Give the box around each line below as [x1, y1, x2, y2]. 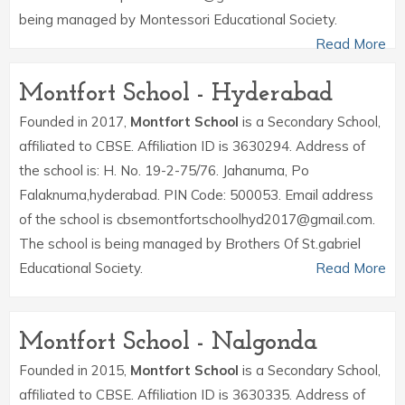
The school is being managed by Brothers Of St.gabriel [19, 235, 361, 252]
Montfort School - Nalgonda [19, 330, 317, 355]
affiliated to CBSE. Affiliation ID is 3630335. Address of [19, 386, 365, 403]
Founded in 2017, [19, 113, 130, 130]
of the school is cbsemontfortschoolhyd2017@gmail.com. [19, 211, 375, 228]
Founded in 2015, [19, 362, 130, 379]
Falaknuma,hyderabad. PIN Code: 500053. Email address [19, 186, 373, 203]
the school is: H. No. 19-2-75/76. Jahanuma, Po [19, 162, 309, 179]
